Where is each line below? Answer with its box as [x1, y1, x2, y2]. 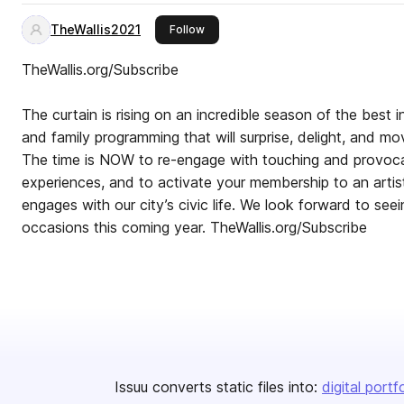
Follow [170, 23, 205, 36]
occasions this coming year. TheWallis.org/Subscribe [22, 218, 367, 236]
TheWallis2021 [50, 22, 141, 37]
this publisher [204, 22, 276, 35]
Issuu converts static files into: [115, 378, 317, 396]
